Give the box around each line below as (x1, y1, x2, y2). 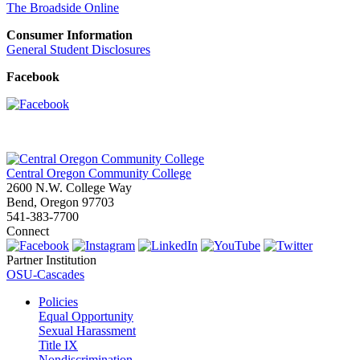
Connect (6, 224, 49, 239)
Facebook (6, 70, 59, 84)
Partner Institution (6, 253, 96, 268)
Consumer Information (6, 28, 133, 43)
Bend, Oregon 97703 (6, 195, 114, 210)
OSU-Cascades (6, 268, 84, 282)
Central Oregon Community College (6, 166, 191, 181)
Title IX (39, 338, 78, 353)
